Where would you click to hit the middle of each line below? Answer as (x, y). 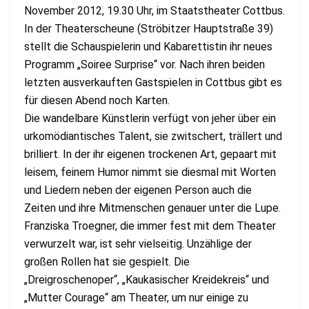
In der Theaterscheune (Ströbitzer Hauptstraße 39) (149, 28)
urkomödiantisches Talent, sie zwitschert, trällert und (153, 136)
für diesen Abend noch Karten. (97, 100)
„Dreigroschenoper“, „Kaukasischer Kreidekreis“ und (147, 279)
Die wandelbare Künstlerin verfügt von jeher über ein (150, 118)
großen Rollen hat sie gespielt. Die (107, 261)
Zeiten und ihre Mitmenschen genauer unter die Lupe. (152, 208)
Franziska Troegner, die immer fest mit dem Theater (150, 226)
